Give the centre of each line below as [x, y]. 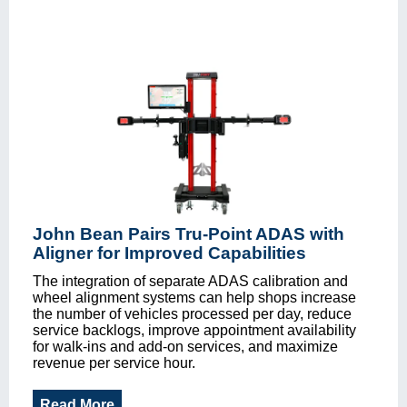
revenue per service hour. [114, 362]
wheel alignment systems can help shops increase [194, 297]
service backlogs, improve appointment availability [194, 330]
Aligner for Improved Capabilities [169, 253]
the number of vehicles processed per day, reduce [192, 313]
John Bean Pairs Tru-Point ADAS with [189, 233]
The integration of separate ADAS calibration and [190, 281]
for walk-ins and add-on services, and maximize [185, 346]
